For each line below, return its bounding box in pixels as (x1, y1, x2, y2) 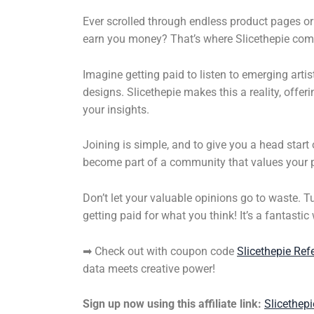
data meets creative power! (83, 261, 215, 275)
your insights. (83, 102, 149, 116)
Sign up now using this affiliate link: (83, 297, 261, 311)
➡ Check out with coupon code (83, 244, 237, 258)
